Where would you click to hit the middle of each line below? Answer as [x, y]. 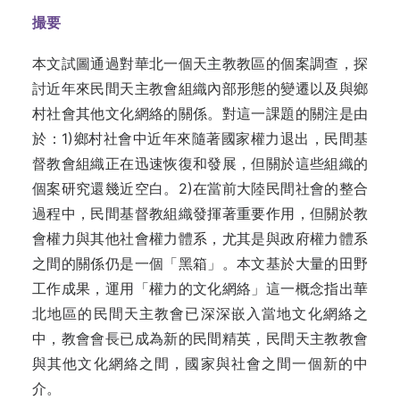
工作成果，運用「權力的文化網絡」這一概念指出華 [200, 288]
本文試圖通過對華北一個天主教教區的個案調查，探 [200, 63]
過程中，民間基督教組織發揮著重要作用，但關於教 [200, 213]
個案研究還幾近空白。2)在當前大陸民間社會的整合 [200, 188]
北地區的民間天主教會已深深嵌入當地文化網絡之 [200, 313]
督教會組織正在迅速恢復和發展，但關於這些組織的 [200, 163]
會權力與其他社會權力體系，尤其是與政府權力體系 [200, 238]
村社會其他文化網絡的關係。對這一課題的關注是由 [200, 113]
